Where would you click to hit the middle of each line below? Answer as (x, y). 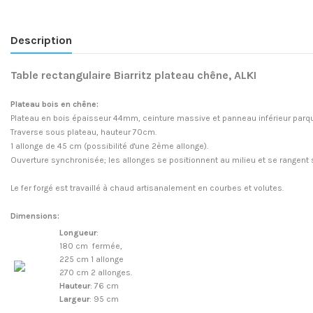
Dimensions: (35, 216)
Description (41, 40)
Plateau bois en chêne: (54, 104)
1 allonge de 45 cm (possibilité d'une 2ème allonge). (109, 146)
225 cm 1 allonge (92, 259)
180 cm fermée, (91, 246)
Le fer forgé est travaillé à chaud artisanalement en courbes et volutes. (147, 188)
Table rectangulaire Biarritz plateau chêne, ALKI (133, 75)
